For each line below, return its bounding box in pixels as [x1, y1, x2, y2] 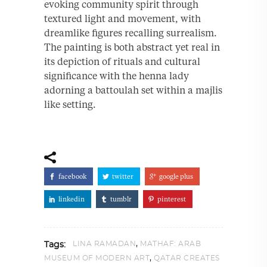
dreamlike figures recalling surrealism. [44, 26, 217, 39]
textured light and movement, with [44, 12, 201, 24]
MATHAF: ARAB [140, 240, 201, 247]
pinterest [157, 194, 186, 203]
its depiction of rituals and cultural [44, 55, 200, 67]
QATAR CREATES [154, 254, 220, 262]
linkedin [58, 194, 85, 203]
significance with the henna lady [44, 69, 189, 82]
